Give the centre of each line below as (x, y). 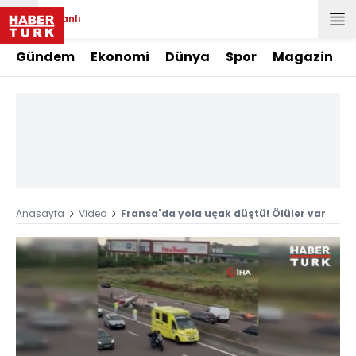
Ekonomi (120, 57)
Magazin (303, 57)
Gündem (45, 57)
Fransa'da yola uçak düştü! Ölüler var (223, 213)
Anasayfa (40, 213)
